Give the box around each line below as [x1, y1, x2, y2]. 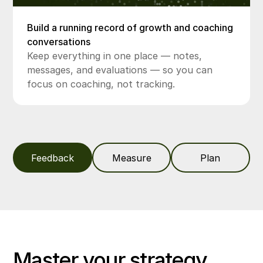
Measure [112, 151, 151, 164]
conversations [27, 36, 91, 48]
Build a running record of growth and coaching [27, 22, 234, 34]
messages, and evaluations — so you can [27, 64, 213, 76]
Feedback [31, 151, 75, 164]
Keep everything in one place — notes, [27, 50, 203, 62]
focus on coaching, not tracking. [27, 78, 176, 90]
